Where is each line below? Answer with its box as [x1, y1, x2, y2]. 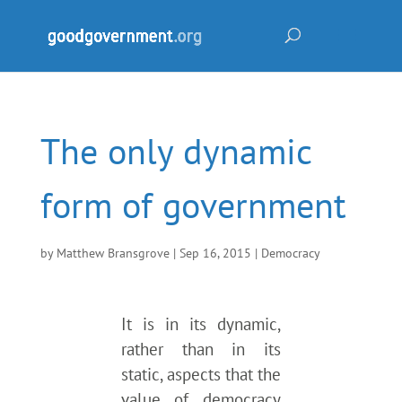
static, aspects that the [120, 363, 282, 385]
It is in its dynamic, [120, 313, 282, 335]
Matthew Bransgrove [56, 245, 170, 261]
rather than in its [120, 338, 282, 360]
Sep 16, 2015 [179, 245, 251, 261]
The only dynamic [39, 127, 311, 174]
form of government [39, 181, 346, 228]
